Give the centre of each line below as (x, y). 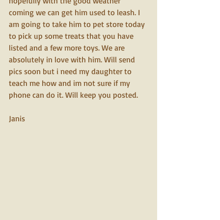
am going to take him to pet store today (78, 24)
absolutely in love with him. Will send (73, 60)
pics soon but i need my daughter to (71, 71)
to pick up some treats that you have (72, 36)
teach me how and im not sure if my (70, 83)
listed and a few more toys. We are (68, 48)
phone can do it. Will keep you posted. (73, 95)
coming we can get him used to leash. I (75, 13)
